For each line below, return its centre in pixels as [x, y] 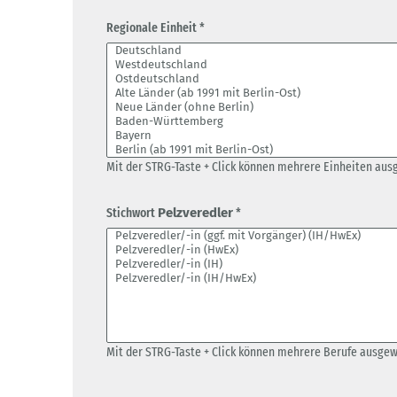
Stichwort [132, 213]
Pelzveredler [195, 213]
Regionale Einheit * [156, 28]
